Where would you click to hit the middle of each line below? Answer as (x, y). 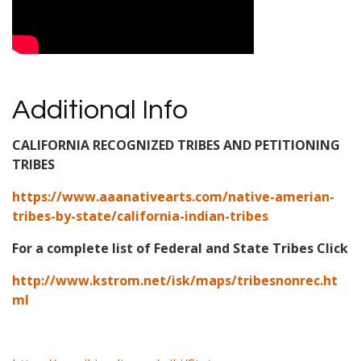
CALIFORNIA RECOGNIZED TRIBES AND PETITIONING (176, 145)
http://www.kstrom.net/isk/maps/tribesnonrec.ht (175, 281)
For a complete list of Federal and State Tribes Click (180, 249)
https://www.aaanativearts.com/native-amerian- (173, 197)
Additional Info (100, 110)
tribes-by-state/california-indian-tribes (140, 216)
